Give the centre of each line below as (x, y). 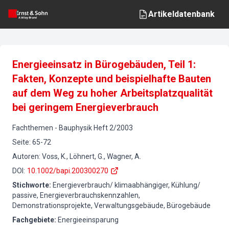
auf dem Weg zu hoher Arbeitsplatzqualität (112, 93)
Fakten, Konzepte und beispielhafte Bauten (112, 79)
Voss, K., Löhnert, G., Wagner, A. (91, 156)
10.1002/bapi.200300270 (68, 171)
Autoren (26, 156)
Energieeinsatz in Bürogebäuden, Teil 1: (104, 64)
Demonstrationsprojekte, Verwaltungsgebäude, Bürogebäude (111, 205)
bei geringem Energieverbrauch (85, 107)
